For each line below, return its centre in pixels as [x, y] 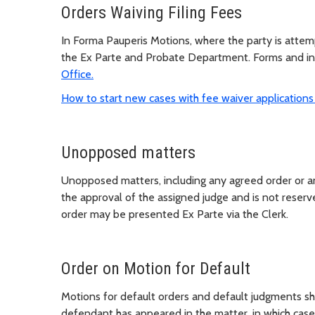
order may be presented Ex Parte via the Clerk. [175, 214]
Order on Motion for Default [156, 269]
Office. [77, 75]
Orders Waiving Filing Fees [152, 13]
